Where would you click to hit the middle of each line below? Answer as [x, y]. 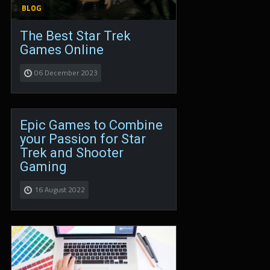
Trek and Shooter [72, 153]
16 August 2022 [60, 190]
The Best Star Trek [75, 36]
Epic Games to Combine [91, 125]
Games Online [62, 49]
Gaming [43, 167]
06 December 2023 [66, 72]
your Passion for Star [83, 139]
